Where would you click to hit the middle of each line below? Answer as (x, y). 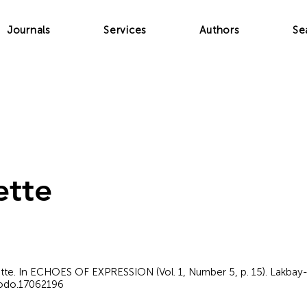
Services (125, 30)
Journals (28, 30)
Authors (220, 30)
